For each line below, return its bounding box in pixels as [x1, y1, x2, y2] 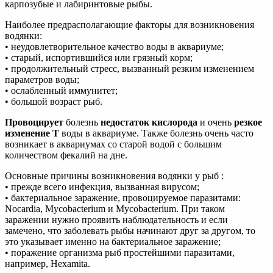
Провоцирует [5, 117, 63, 128]
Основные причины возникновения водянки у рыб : [5, 171, 224, 182]
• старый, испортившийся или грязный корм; [5, 52, 193, 63]
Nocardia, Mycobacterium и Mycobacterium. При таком [5, 204, 225, 214]
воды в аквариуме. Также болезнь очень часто [59, 128, 253, 139]
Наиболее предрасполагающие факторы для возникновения [5, 19, 254, 30]
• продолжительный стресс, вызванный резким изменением [5, 63, 254, 74]
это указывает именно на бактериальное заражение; [5, 236, 221, 247]
